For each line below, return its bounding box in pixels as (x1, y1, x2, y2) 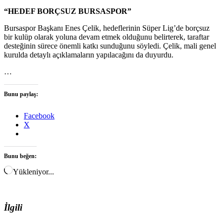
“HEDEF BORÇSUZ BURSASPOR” (4, 7, 131, 16)
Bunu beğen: (4, 153, 37, 160)
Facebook (24, 111, 55, 120)
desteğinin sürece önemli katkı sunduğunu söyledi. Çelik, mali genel (4, 42, 216, 51)
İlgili (4, 202, 22, 213)
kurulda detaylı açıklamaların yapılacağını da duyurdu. (4, 51, 173, 59)
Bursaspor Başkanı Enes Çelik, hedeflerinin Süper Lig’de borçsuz (4, 24, 210, 33)
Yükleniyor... (13, 167, 54, 176)
